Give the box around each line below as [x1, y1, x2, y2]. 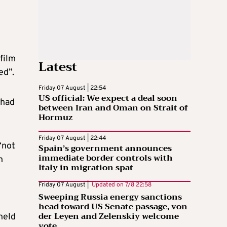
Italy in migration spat [39, 161, 133, 175]
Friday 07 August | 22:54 [39, 84, 106, 93]
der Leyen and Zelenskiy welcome [39, 209, 179, 224]
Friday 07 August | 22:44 [39, 134, 106, 143]
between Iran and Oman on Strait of [39, 101, 188, 116]
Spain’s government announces [39, 141, 172, 156]
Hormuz [39, 110, 72, 125]
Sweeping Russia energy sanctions [39, 190, 182, 205]
